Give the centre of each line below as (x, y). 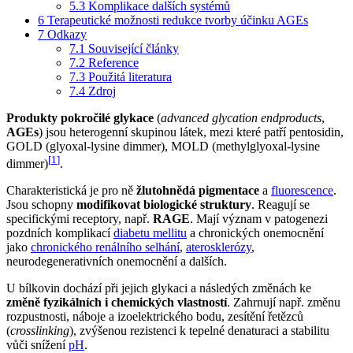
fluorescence (302, 190)
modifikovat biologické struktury (164, 204)
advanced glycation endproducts (241, 117)
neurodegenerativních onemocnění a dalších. (117, 261)
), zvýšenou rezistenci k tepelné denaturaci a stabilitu (199, 330)
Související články (134, 48)
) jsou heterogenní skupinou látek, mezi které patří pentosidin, (191, 132)
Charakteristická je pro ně (71, 190)
